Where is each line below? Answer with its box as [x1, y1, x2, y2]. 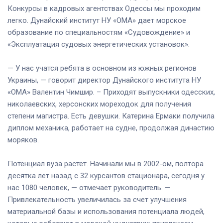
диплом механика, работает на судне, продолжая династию [7, 123, 215, 132]
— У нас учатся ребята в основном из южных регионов [7, 63, 197, 73]
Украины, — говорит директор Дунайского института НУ [7, 75, 201, 85]
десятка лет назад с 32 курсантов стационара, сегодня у [7, 171, 205, 180]
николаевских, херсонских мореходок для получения [7, 99, 191, 109]
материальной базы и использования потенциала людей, [7, 207, 205, 216]
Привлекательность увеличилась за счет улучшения [7, 195, 187, 204]
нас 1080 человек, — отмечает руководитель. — [7, 183, 171, 192]
